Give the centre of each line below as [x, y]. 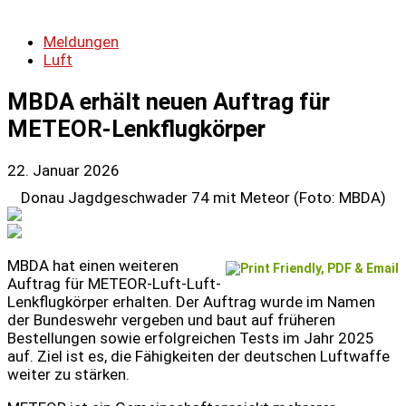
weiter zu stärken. [68, 375]
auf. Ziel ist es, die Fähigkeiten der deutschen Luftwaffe [198, 357]
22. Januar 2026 [63, 171]
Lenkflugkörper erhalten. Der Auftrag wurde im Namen [191, 302]
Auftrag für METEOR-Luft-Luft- [114, 284]
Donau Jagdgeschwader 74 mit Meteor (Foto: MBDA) [203, 198]
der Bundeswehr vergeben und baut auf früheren [171, 320]
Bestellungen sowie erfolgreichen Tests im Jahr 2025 [191, 338]
